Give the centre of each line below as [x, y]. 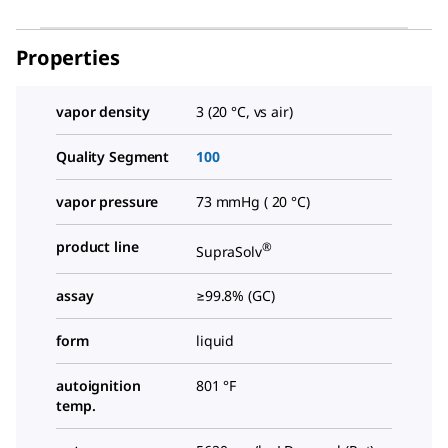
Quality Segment [113, 156]
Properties [68, 57]
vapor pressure [107, 201]
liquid [215, 341]
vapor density [103, 111]
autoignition [98, 386]
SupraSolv [229, 251]
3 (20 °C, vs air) [244, 111]
